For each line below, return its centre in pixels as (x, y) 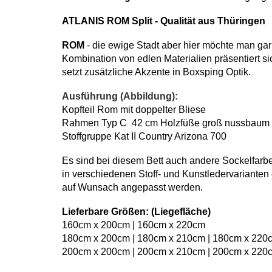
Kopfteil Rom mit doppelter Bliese (134, 110)
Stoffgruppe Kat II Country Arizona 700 (144, 136)
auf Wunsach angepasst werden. (132, 187)
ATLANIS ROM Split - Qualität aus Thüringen (164, 21)
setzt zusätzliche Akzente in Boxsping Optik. (156, 72)
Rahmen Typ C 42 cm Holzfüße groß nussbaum (166, 123)
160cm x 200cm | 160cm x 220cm (134, 225)
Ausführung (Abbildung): (120, 96)
